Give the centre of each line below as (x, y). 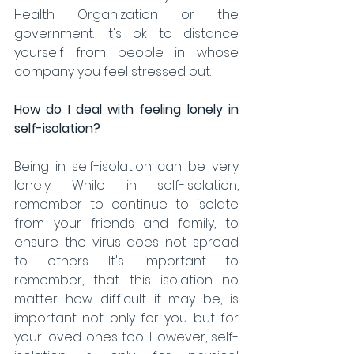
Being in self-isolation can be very (126, 167)
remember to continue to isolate (126, 205)
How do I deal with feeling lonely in (126, 110)
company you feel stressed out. (114, 72)
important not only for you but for (126, 318)
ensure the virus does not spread (126, 243)
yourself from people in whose (126, 53)
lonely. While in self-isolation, (126, 186)
